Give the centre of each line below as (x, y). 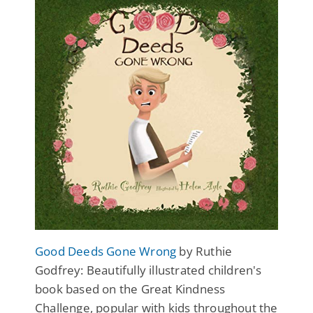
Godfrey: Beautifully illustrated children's (148, 270)
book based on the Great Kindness (130, 289)
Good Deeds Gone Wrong (106, 251)
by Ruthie (204, 251)
